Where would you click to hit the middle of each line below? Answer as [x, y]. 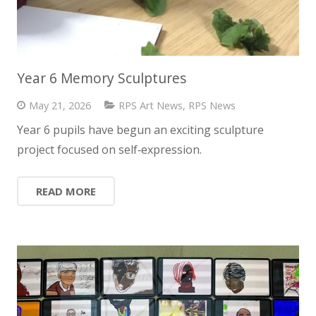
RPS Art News [150, 105]
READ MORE [66, 191]
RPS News [212, 105]
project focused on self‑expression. [109, 149]
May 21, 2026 [60, 105]
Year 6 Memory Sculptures [102, 78]
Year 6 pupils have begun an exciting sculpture [140, 129]
